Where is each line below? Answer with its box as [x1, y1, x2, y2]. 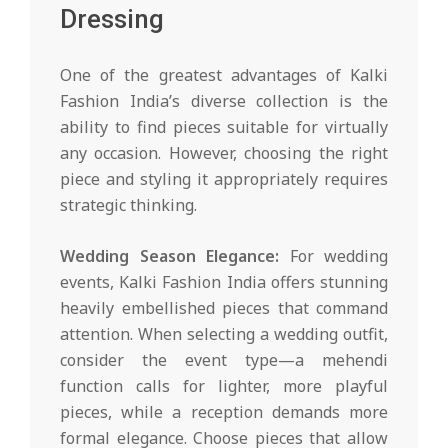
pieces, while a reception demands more [60, 400, 388, 423]
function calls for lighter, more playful [60, 374, 388, 397]
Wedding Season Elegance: [60, 244, 279, 267]
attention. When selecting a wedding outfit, [60, 322, 388, 345]
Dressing [60, 3, 164, 34]
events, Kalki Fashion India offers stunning [60, 270, 388, 293]
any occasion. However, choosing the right [60, 141, 388, 164]
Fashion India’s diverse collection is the [60, 89, 388, 112]
